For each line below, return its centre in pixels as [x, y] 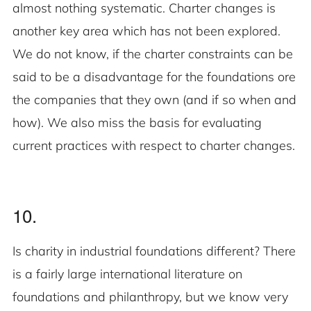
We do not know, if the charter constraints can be [153, 54]
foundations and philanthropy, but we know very [150, 297]
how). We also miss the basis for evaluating [139, 123]
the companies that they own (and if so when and [154, 100]
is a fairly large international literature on [127, 274]
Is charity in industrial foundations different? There [154, 251]
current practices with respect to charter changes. [154, 146]
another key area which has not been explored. [146, 31]
